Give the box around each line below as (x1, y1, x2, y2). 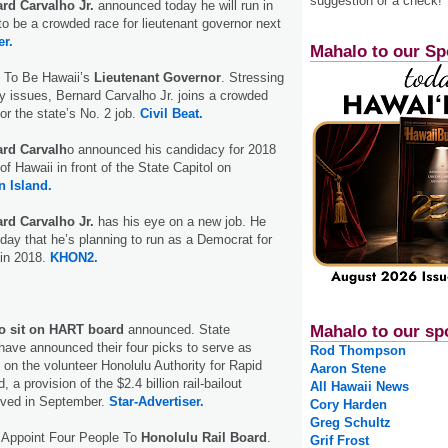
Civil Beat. (140, 106, 203, 122)
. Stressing (221, 70, 284, 86)
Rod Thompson (310, 343, 406, 359)
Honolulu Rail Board (141, 430, 267, 446)
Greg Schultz (310, 415, 391, 431)
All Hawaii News (310, 379, 409, 395)
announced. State (128, 322, 230, 338)
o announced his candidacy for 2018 (67, 142, 276, 158)
